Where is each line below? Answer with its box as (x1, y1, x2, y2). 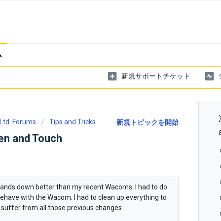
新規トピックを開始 (116, 118, 179, 126)
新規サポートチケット (121, 72, 190, 80)
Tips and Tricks (49, 118, 96, 126)
